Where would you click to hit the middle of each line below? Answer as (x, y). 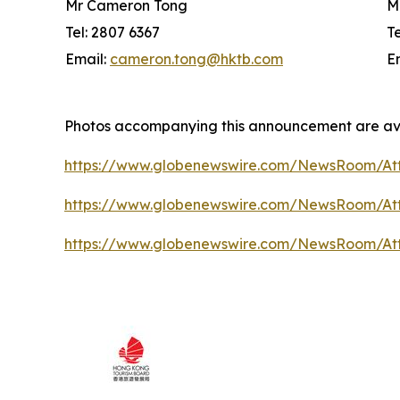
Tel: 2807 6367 (112, 33)
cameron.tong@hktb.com (196, 59)
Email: (87, 59)
